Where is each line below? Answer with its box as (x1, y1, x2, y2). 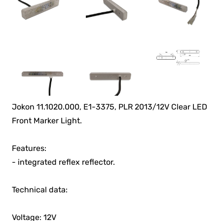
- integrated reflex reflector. (12, 157, 115, 167)
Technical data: (12, 185, 68, 195)
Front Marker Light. (12, 116, 82, 126)
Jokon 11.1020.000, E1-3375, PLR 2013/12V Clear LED (12, 102, 208, 112)
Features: (12, 144, 47, 153)
